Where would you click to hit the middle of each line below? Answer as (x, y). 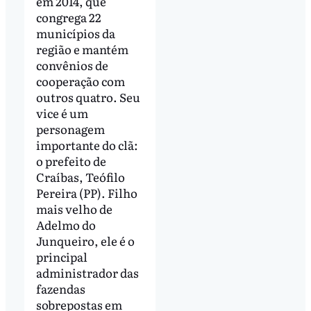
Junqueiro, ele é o (85, 240)
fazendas (60, 288)
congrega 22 (68, 17)
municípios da (75, 33)
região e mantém (82, 49)
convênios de (72, 65)
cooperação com (80, 81)
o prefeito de (71, 160)
